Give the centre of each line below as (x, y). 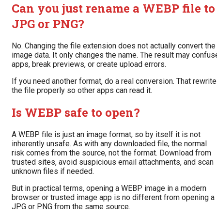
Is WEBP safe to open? (76, 112)
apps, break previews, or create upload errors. (89, 64)
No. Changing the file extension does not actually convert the (114, 46)
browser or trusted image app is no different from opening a (113, 197)
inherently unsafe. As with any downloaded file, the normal (109, 143)
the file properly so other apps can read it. (82, 90)
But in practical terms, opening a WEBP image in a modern (109, 188)
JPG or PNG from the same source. (71, 206)
